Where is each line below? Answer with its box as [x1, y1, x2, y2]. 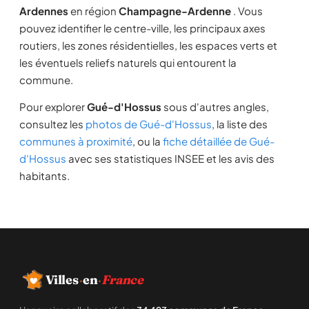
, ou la [132, 134, 163, 148]
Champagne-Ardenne [119, 4, 231, 17]
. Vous [231, 4, 263, 17]
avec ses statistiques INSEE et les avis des [66, 152, 275, 165]
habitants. [19, 169, 70, 182]
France [101, 272, 144, 288]
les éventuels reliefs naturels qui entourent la [19, 56, 237, 69]
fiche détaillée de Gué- [163, 134, 275, 148]
